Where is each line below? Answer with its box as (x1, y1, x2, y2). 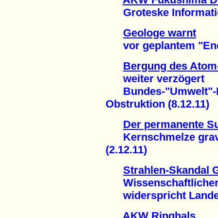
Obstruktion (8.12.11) (106, 98, 209, 110)
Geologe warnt (123, 27, 196, 39)
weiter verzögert (106, 73, 204, 85)
